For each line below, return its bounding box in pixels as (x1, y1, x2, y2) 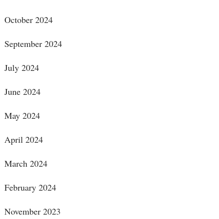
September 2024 (4, 38, 62, 50)
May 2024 (4, 109, 40, 122)
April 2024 (4, 133, 43, 146)
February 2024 (4, 181, 56, 194)
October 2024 (4, 14, 53, 26)
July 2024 (4, 62, 39, 74)
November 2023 (4, 205, 61, 218)
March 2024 (4, 157, 47, 170)
